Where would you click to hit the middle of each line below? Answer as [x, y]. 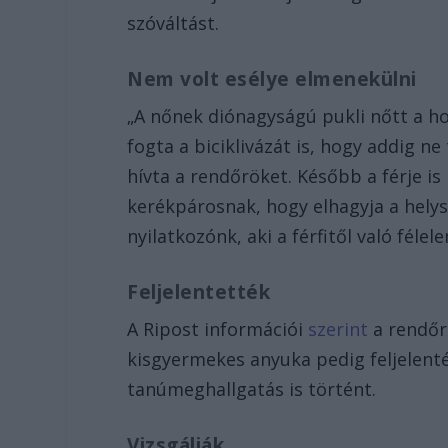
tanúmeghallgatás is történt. [252, 388]
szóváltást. [173, 23]
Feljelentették [199, 291]
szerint [341, 328]
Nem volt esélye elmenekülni [272, 78]
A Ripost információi [218, 328]
